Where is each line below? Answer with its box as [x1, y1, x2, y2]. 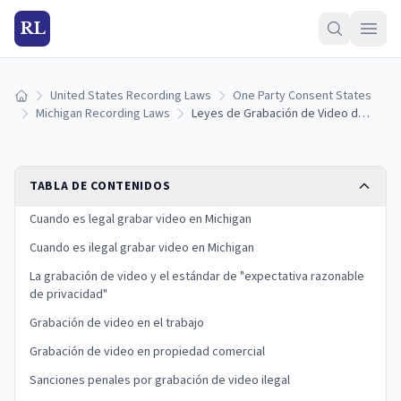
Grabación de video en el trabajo [30, 314, 204, 332]
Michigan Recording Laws [36, 105, 170, 123]
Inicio [13, 94, 41, 113]
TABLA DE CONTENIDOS [30, 177, 171, 195]
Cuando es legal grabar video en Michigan [30, 210, 252, 228]
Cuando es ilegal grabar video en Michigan [30, 239, 254, 257]
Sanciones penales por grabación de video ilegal [30, 371, 290, 389]
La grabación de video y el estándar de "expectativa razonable [30, 268, 364, 286]
